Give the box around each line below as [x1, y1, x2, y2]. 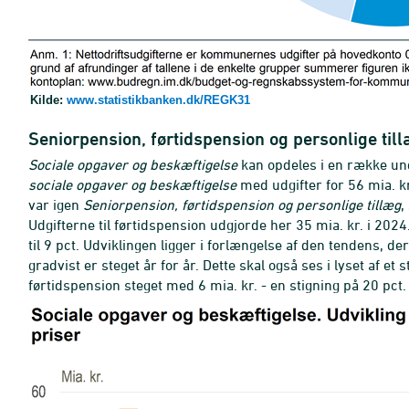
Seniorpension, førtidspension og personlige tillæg [83, 196, 401, 213]
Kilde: [30, 93, 67, 107]
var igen [28, 196, 83, 213]
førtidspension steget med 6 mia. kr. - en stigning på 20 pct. [28, 277, 406, 293]
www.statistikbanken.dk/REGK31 [67, 93, 250, 107]
